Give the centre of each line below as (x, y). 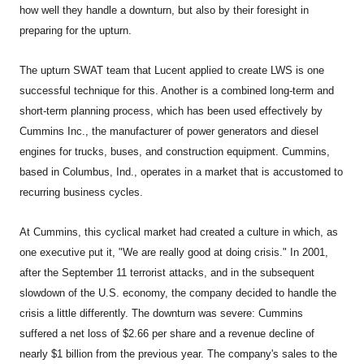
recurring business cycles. (82, 192)
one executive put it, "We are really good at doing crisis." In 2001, (174, 252)
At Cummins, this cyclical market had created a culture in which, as (179, 232)
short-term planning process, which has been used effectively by (171, 110)
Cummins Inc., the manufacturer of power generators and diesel (169, 131)
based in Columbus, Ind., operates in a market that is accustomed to (182, 171)
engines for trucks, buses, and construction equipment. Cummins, (175, 151)
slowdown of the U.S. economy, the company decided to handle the (178, 292)
